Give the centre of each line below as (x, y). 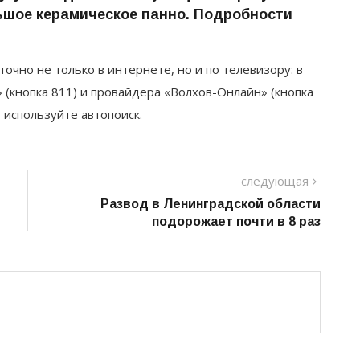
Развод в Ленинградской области (211, 203)
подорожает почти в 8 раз (236, 221)
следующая (275, 180)
